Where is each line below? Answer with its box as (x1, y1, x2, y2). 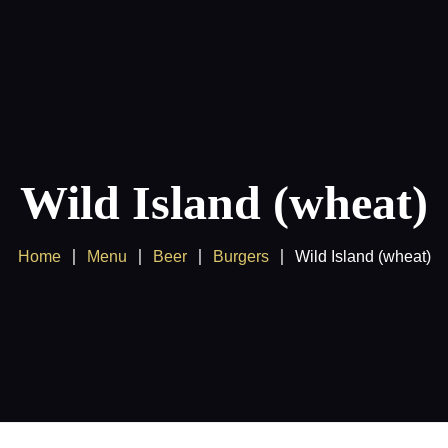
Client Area (113, 82, 192, 99)
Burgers (212, 248, 269, 265)
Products (20, 82, 83, 99)
